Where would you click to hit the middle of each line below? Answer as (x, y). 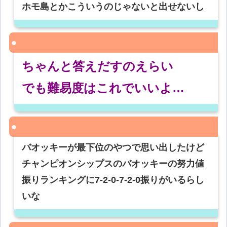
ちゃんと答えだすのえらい (98, 66)
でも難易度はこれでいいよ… (103, 88)
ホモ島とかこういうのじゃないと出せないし (113, 7)
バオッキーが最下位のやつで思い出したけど (113, 148)
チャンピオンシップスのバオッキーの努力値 (113, 164)
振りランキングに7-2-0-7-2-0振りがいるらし (113, 180)
